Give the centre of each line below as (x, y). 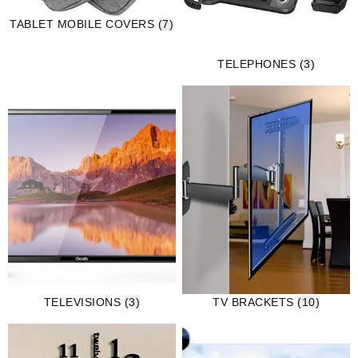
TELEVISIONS (84, 302)
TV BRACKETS (255, 302)
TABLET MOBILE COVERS (84, 24)
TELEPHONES (259, 64)
